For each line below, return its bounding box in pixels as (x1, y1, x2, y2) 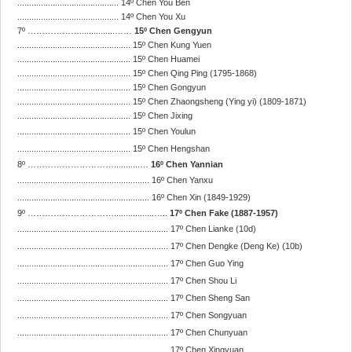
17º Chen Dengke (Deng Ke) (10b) (170, 241, 305, 251)
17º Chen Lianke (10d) (170, 224, 258, 233)
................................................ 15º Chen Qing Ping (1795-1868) (17, 68, 257, 78)
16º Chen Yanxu (152, 175, 213, 185)
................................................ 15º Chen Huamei (17, 54, 200, 64)
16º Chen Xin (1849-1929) (152, 192, 251, 202)
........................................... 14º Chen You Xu (17, 12, 185, 21)
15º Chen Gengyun (132, 26, 212, 35)
